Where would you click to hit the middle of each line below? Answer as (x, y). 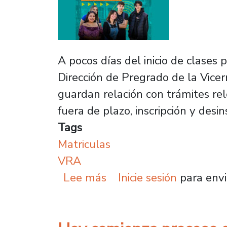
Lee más (85, 178)
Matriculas (84, 144)
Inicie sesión (147, 178)
